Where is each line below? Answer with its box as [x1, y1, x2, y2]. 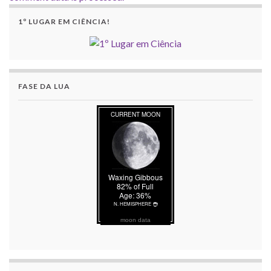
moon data [120, 217, 151, 224]
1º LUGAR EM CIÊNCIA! [18, 17, 110, 27]
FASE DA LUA [18, 82, 70, 91]
